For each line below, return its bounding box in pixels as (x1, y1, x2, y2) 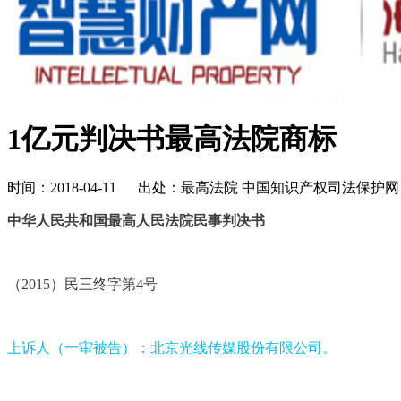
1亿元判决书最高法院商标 (7, 123, 337, 156)
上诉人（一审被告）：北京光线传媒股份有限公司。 (7, 339, 337, 355)
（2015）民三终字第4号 (7, 276, 158, 292)
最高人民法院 (107, 212, 193, 228)
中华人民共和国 (7, 212, 107, 228)
